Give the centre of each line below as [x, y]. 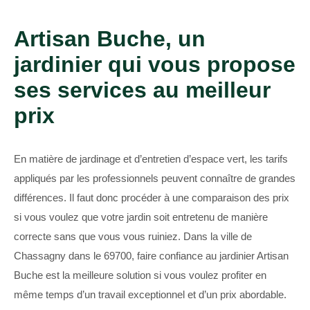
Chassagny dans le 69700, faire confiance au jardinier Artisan [151, 256]
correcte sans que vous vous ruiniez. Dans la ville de [133, 237]
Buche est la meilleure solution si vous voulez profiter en [140, 275]
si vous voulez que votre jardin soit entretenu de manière [141, 217]
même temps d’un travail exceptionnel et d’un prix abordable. [150, 295]
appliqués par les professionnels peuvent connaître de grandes [155, 179]
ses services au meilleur [142, 90]
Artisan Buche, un [110, 39]
